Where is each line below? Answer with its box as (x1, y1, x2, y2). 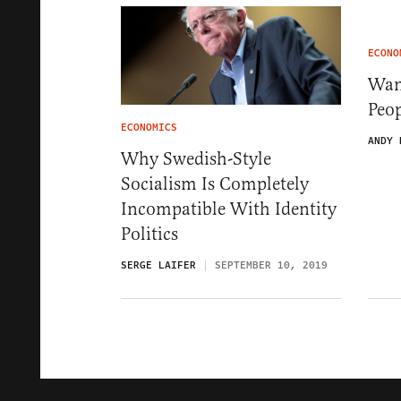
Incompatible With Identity (121, 198, 337, 221)
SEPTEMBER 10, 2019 (215, 258, 328, 274)
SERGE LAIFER (121, 258, 196, 274)
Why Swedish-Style (121, 148, 271, 171)
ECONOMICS (121, 120, 177, 136)
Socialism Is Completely (121, 173, 309, 196)
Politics (121, 223, 178, 246)
